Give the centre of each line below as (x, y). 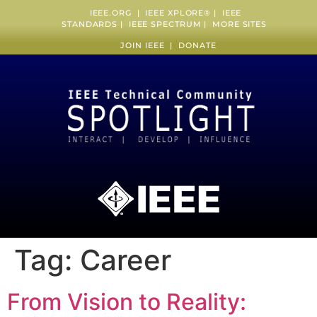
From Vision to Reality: (127, 301)
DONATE (197, 46)
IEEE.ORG (110, 13)
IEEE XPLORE (175, 13)
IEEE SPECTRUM (165, 24)
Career (126, 260)
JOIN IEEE (145, 46)
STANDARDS (90, 24)
